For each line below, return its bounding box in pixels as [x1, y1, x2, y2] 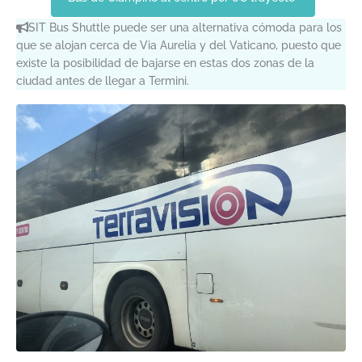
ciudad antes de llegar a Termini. [16, 74, 189, 87]
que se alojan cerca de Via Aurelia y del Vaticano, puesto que [16, 38, 341, 52]
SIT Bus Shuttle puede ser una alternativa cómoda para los [28, 20, 342, 34]
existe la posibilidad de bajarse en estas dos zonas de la [16, 56, 314, 69]
